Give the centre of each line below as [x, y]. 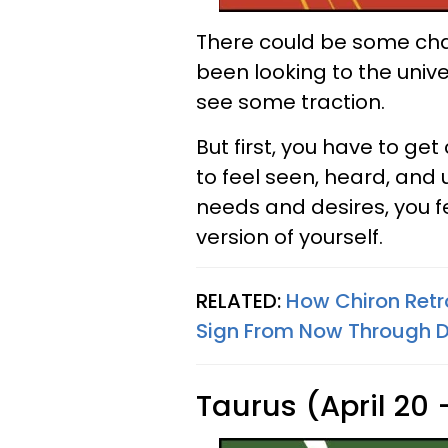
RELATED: [241, 301]
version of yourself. [289, 237]
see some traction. [293, 102]
